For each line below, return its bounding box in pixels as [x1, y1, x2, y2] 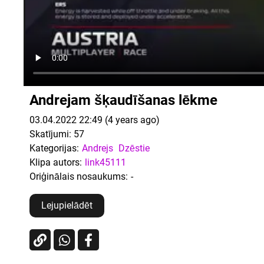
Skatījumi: [29, 128, 71, 140]
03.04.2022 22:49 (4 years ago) [29, 114, 160, 126]
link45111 [85, 156, 126, 168]
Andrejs [82, 142, 113, 154]
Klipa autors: [29, 156, 82, 168]
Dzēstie [118, 142, 150, 154]
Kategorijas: [29, 142, 79, 154]
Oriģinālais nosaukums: [29, 170, 128, 182]
